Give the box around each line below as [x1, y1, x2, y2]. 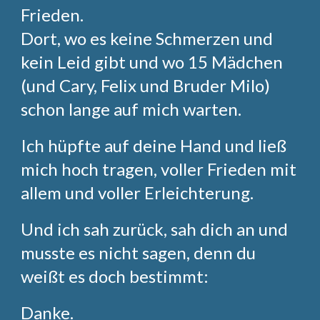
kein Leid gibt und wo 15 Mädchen [21, 51, 284, 72]
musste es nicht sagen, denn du [21, 242, 256, 263]
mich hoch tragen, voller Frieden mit [21, 159, 297, 179]
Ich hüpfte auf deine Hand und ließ [21, 135, 287, 156]
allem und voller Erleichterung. [21, 182, 254, 203]
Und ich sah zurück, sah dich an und [21, 219, 289, 239]
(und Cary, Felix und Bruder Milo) [21, 75, 271, 96]
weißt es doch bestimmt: [21, 266, 209, 286]
